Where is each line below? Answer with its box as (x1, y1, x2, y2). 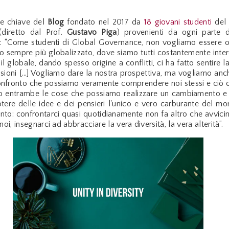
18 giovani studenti (144, 17, 212, 27)
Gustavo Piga (67, 28, 117, 37)
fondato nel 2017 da (67, 17, 144, 27)
